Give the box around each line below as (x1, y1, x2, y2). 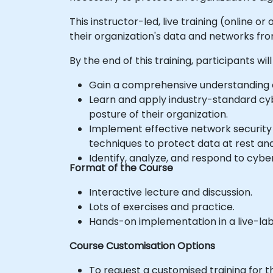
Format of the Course (69, 160, 173, 175)
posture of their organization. (89, 107, 228, 121)
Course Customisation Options (69, 238, 215, 253)
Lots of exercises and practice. (89, 199, 235, 214)
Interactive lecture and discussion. (89, 185, 252, 199)
